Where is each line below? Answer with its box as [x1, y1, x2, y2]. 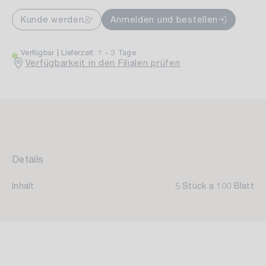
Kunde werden [21, 14, 84, 24]
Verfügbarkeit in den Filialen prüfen [25, 58, 180, 68]
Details [12, 153, 44, 164]
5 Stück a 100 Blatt [175, 180, 254, 191]
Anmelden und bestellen [110, 14, 218, 24]
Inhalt [12, 180, 34, 191]
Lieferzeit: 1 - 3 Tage [61, 48, 136, 57]
